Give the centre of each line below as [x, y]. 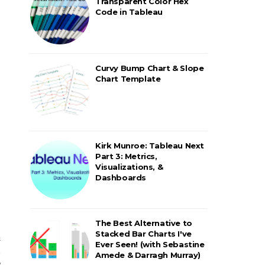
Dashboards [121, 177]
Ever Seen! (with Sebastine [150, 244]
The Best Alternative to [144, 223]
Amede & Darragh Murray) [148, 255]
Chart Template [128, 78]
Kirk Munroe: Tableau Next [150, 145]
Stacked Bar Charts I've [143, 233]
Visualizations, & [129, 167]
